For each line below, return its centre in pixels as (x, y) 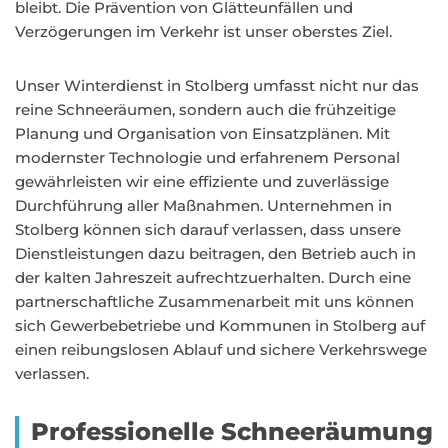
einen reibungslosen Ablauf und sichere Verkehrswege (221, 349)
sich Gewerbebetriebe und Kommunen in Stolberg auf (220, 325)
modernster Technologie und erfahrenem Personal (207, 157)
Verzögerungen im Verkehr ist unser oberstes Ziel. (203, 31)
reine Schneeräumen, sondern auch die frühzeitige (205, 109)
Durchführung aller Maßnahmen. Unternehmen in (203, 205)
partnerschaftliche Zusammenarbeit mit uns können (214, 301)
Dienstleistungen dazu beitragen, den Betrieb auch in (215, 253)
